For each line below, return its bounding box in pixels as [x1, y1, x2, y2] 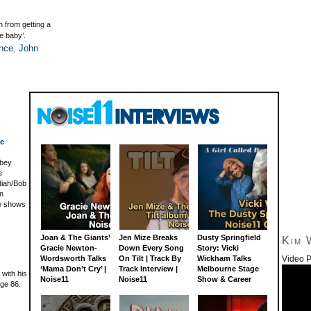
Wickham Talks [197, 254, 251, 262]
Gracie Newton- [40, 244, 97, 252]
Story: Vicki [197, 244, 239, 252]
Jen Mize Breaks [119, 233, 178, 242]
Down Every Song [119, 244, 184, 252]
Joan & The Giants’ [40, 233, 110, 242]
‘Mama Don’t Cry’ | [40, 264, 106, 273]
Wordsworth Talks [40, 254, 106, 262]
